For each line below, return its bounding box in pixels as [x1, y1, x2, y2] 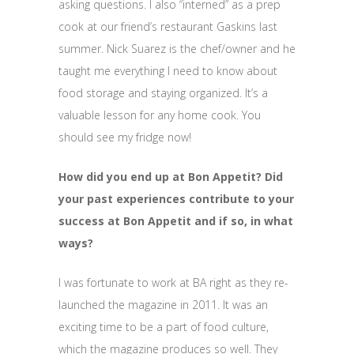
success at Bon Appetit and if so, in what [58, 213, 293, 228]
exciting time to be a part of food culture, [58, 318, 269, 334]
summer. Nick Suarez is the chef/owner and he [58, 40, 296, 56]
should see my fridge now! [58, 129, 191, 145]
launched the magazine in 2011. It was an [58, 296, 268, 312]
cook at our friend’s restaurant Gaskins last [58, 18, 277, 34]
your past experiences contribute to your [58, 190, 294, 206]
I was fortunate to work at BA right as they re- [58, 274, 288, 290]
